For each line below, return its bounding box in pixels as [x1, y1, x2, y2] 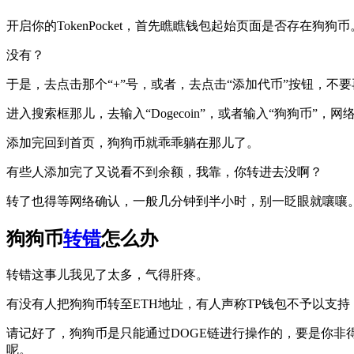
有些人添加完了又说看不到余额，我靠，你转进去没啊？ [6, 164, 322, 179]
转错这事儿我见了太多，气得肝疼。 [6, 267, 209, 281]
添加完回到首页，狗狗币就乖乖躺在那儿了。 [6, 135, 259, 149]
